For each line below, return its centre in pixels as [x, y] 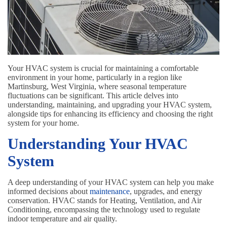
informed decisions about [49, 192]
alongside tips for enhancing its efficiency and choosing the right [110, 114]
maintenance [110, 192]
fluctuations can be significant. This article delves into [93, 96]
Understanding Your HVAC [98, 144]
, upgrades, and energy [166, 192]
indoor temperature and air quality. [62, 219]
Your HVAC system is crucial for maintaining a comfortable [103, 68]
